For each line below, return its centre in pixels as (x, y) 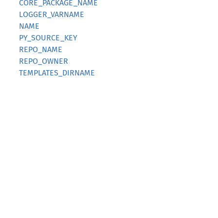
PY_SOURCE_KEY (48, 38)
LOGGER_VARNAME (52, 14)
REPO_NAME (41, 49)
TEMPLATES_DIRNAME (57, 73)
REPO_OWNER (44, 61)
